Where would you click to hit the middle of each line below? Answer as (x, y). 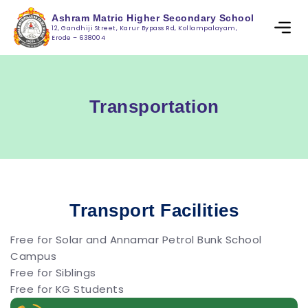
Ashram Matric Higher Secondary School (153, 18)
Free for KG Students (67, 289)
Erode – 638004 (78, 38)
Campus (33, 256)
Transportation (154, 107)
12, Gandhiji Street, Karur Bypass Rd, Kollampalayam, (144, 28)
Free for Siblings (53, 273)
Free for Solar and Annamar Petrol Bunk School (136, 240)
